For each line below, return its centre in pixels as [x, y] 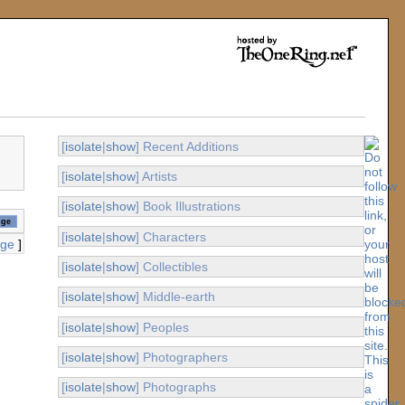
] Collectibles [171, 266]
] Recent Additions [187, 146]
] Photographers [181, 357]
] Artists [156, 176]
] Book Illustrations [188, 207]
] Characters [170, 236]
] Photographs [175, 387]
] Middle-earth [175, 297]
